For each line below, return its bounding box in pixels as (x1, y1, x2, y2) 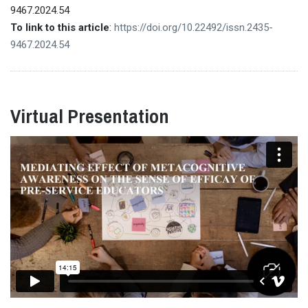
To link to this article (10, 21, 109, 34)
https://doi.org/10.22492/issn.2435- (114, 21, 273, 34)
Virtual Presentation (10, 102, 169, 129)
